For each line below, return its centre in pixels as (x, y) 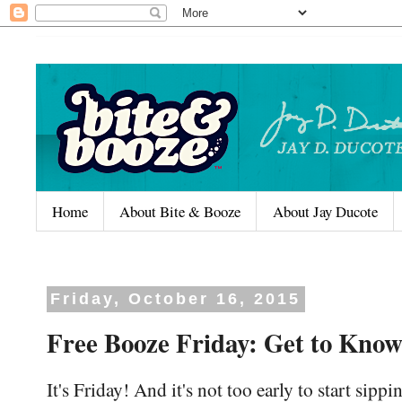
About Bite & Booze (180, 212)
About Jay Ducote (325, 212)
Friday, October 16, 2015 (176, 299)
